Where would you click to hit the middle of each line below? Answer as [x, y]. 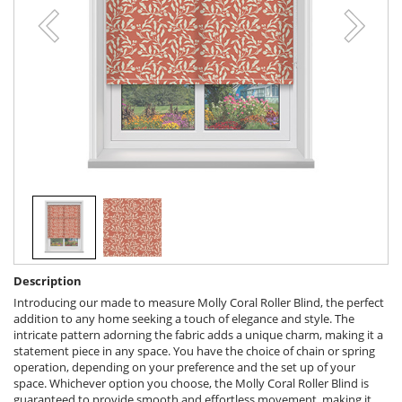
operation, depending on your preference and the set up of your [184, 367]
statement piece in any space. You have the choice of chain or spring [194, 351]
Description [48, 281]
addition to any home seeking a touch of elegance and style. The [184, 319]
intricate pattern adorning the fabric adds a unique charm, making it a [198, 335]
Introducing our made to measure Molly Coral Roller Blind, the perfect [199, 303]
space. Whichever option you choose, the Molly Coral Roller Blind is [191, 384]
